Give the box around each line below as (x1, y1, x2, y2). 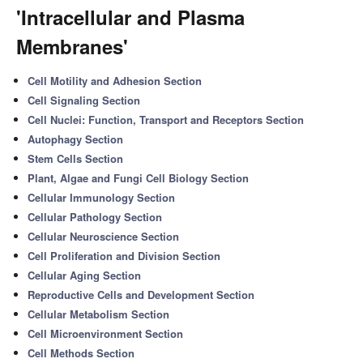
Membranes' (16, 32, 128, 60)
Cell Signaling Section (28, 92, 141, 108)
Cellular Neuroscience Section (28, 228, 180, 244)
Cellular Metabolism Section (28, 306, 170, 322)
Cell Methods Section (28, 345, 135, 361)
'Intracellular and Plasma (16, 3, 245, 31)
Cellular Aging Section (28, 267, 142, 283)
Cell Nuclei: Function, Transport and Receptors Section (28, 112, 305, 127)
